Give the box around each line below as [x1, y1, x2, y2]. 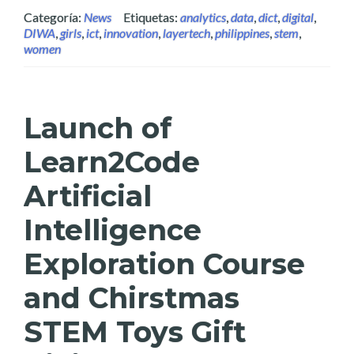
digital [282, 9, 314, 24]
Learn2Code [24, 145, 200, 179]
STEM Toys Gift [24, 314, 246, 349]
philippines [215, 25, 269, 40]
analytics [180, 9, 226, 24]
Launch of [24, 111, 171, 145]
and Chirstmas [24, 281, 239, 315]
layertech [163, 25, 210, 40]
